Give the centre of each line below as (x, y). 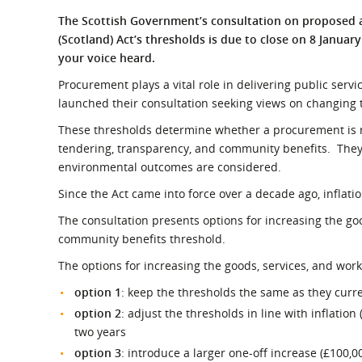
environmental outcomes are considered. (170, 167)
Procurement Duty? (246, 21)
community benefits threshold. (142, 239)
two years (100, 332)
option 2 (98, 313)
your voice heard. (107, 58)
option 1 (98, 292)
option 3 (98, 353)
